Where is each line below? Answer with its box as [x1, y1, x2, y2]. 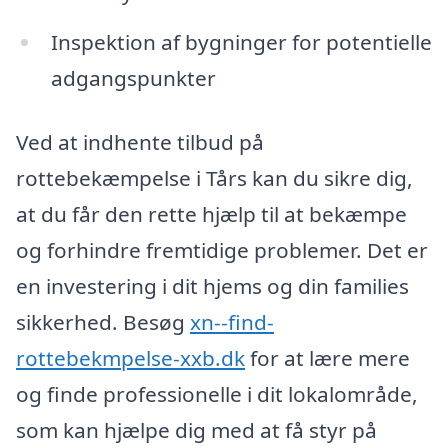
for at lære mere [245, 343, 410, 372]
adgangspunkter [50, 63, 216, 92]
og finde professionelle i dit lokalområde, [16, 379, 418, 408]
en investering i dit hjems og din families [16, 271, 409, 300]
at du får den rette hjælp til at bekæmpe [16, 199, 407, 228]
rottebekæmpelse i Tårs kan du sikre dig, [16, 163, 413, 192]
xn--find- [190, 307, 274, 336]
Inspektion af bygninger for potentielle [50, 27, 432, 56]
